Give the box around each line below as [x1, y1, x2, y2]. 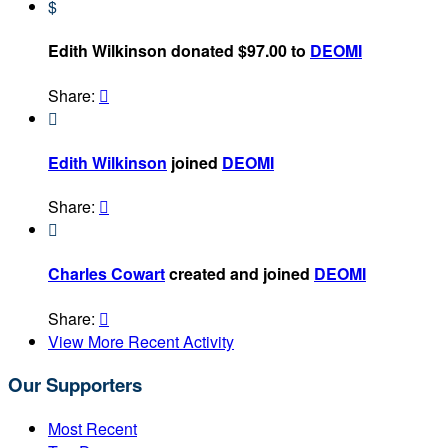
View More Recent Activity [48, 329, 234, 353]
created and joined [165, 262, 314, 286]
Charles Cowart [48, 262, 165, 286]
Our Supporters [8, 371, 142, 399]
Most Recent [48, 417, 137, 441]
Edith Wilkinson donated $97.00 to [48, 39, 310, 63]
